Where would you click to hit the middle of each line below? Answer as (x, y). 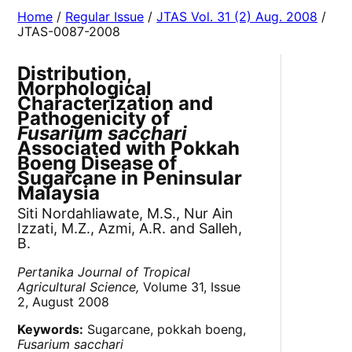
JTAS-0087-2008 (69, 32)
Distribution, (75, 74)
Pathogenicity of (94, 119)
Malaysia (59, 193)
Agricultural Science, (79, 287)
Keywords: (51, 330)
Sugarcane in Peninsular (130, 178)
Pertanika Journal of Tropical (104, 272)
